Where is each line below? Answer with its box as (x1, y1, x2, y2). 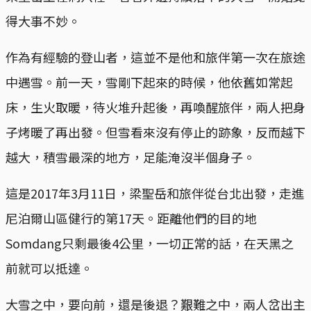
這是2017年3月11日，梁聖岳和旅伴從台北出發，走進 (6, 184, 304, 203)
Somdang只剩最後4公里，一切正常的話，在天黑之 (6, 234, 294, 253)
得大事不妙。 (6, 12, 81, 31)
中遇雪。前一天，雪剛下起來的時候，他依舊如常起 (6, 73, 293, 92)
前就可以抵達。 (6, 259, 93, 278)
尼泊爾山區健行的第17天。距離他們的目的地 (6, 209, 257, 228)
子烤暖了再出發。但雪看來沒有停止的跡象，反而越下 (6, 123, 305, 142)
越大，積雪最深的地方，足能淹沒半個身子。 (6, 148, 255, 167)
